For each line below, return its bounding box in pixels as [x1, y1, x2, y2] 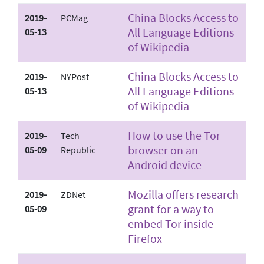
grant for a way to [128, 201, 214, 216]
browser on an [128, 142, 198, 157]
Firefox [128, 230, 162, 246]
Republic [61, 143, 95, 156]
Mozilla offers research [128, 186, 239, 202]
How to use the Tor [128, 127, 220, 143]
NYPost [61, 70, 89, 82]
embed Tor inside [128, 216, 213, 231]
